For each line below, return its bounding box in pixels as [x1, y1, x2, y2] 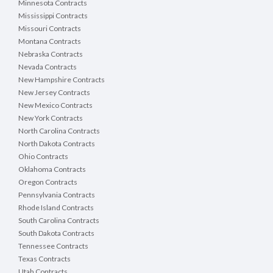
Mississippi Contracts [18, 11, 88, 21]
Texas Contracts [18, 254, 71, 264]
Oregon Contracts [18, 177, 77, 187]
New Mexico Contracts [18, 101, 93, 110]
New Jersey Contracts [18, 88, 90, 97]
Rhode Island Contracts [18, 203, 94, 213]
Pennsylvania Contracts [18, 190, 95, 200]
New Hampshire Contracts [18, 75, 105, 85]
